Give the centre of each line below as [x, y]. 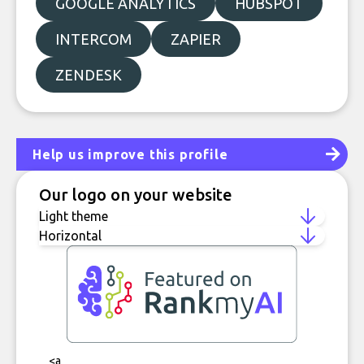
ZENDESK [89, 75]
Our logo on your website [136, 195]
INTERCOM [93, 39]
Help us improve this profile [130, 154]
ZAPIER [196, 39]
